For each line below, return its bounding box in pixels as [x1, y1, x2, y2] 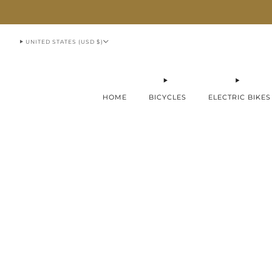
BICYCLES [148, 92, 186, 101]
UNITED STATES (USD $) [25, 38, 104, 45]
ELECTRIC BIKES [208, 92, 271, 101]
